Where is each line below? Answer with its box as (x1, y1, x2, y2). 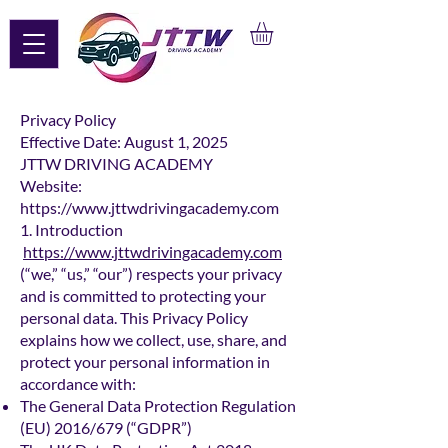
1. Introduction (20, 220, 123, 240)
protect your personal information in (20, 352, 270, 372)
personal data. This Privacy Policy (20, 308, 248, 328)
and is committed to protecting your (20, 286, 266, 306)
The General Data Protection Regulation (20, 396, 296, 416)
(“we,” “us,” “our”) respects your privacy (20, 264, 282, 284)
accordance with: (20, 374, 136, 394)
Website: (20, 176, 82, 196)
